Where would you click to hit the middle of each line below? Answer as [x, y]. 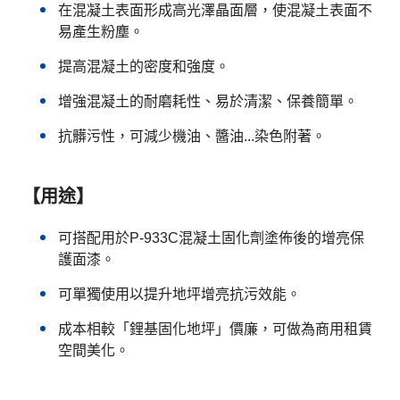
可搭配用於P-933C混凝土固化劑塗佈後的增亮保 [211, 237]
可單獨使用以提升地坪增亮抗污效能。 [179, 294]
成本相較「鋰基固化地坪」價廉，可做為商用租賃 [215, 329]
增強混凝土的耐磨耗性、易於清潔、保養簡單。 [208, 101]
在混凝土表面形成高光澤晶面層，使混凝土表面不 [215, 10]
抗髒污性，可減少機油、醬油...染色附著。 [192, 136]
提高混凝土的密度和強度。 [144, 66]
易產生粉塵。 [101, 31]
